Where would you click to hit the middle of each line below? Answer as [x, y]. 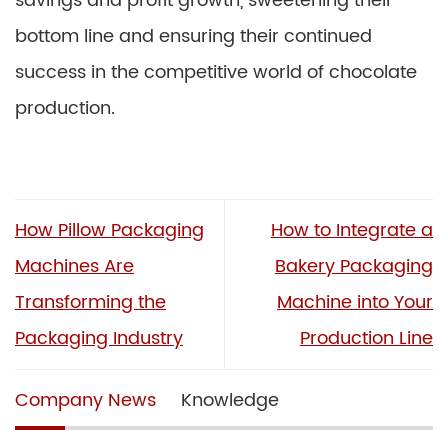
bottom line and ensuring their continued [193, 36]
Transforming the [90, 302]
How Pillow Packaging [109, 230]
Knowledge [230, 400]
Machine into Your [355, 302]
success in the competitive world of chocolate [216, 72]
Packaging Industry [99, 338]
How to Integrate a [352, 230]
